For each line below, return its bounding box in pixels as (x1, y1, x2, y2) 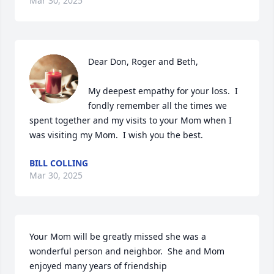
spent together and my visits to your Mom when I (29, 114, 232, 126)
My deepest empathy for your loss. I (88, 85, 238, 97)
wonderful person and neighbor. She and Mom (29, 245, 224, 257)
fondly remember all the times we (88, 100, 227, 111)
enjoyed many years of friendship (29, 260, 167, 272)
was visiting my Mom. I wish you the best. (29, 129, 203, 141)
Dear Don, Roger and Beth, (88, 56, 198, 67)
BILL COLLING (29, 157, 88, 169)
